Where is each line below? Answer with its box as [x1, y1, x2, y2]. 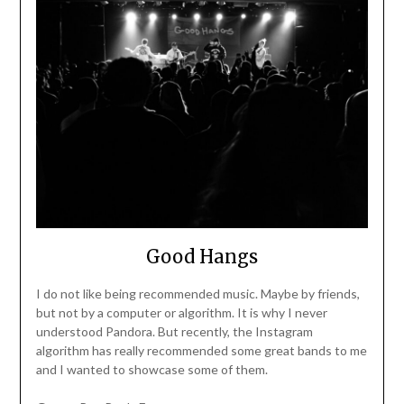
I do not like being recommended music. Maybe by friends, [35, 286, 360, 302]
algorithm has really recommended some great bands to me [35, 343, 367, 359]
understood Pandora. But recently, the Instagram [35, 324, 313, 340]
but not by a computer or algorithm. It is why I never [35, 305, 327, 321]
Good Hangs [146, 245, 258, 269]
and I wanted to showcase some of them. [35, 362, 268, 378]
